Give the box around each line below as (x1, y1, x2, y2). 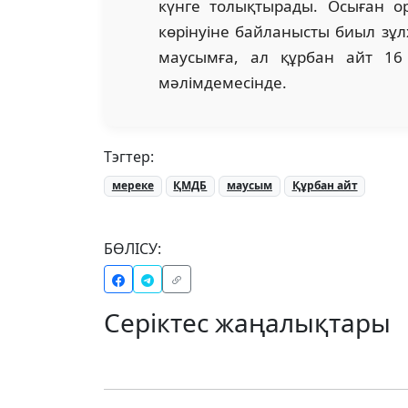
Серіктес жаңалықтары (104, 304, 391, 340)
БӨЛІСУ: (104, 238, 161, 259)
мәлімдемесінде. (158, 72, 291, 94)
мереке (111, 178, 154, 194)
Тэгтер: (104, 147, 154, 168)
